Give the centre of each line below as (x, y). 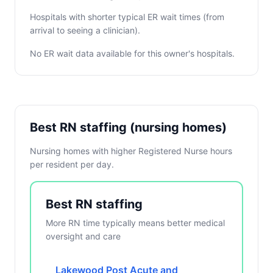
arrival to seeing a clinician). (85, 30)
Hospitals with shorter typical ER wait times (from (127, 17)
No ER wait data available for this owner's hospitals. (132, 53)
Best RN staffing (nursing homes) (128, 127)
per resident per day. (72, 164)
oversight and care (83, 236)
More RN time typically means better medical (135, 223)
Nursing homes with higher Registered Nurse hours (131, 151)
